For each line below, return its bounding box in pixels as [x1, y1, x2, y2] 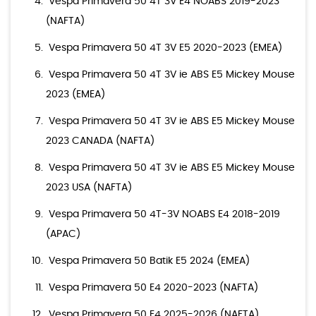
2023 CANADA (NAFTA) [46, 136, 154, 147]
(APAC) [46, 229, 80, 240]
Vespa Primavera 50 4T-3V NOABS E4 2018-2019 [49, 209, 280, 220]
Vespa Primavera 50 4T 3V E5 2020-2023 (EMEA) [49, 43, 282, 54]
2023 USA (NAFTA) [46, 183, 132, 193]
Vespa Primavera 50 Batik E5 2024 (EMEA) [49, 256, 250, 267]
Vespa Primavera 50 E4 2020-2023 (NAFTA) [49, 283, 258, 293]
